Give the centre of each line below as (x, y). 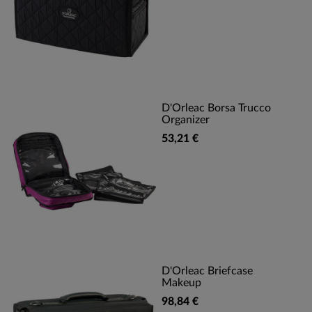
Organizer (186, 120)
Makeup (181, 283)
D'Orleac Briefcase (207, 271)
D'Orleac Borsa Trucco (216, 108)
